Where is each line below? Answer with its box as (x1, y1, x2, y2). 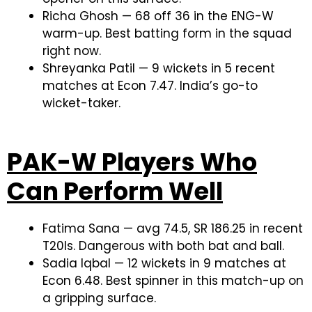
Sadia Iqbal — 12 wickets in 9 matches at (42, 254, 286, 272)
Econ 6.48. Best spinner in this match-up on (42, 272, 304, 289)
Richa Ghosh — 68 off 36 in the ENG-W (42, 8, 274, 24)
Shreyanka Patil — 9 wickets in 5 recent (42, 60, 275, 77)
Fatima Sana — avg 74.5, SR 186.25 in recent (42, 219, 303, 237)
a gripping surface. (42, 289, 156, 306)
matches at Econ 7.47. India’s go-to (42, 77, 258, 94)
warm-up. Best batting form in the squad (42, 25, 292, 42)
